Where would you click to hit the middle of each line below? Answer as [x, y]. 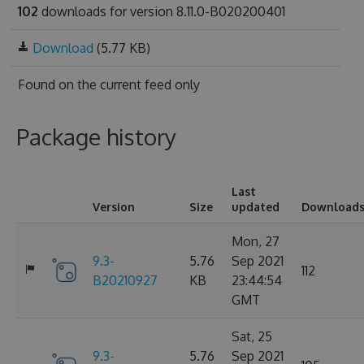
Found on [47, 84]
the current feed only [138, 84]
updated [256, 207]
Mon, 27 [256, 241]
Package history [96, 136]
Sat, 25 [252, 336]
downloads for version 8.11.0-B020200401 [161, 11]
